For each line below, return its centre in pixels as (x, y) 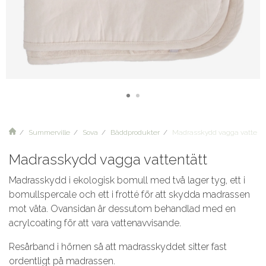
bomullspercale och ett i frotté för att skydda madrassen (129, 194)
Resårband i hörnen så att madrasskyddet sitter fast (118, 247)
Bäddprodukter (135, 132)
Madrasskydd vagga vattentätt (108, 159)
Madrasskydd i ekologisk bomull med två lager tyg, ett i (127, 180)
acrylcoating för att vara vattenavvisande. (95, 223)
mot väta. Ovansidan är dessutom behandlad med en (122, 209)
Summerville (49, 132)
